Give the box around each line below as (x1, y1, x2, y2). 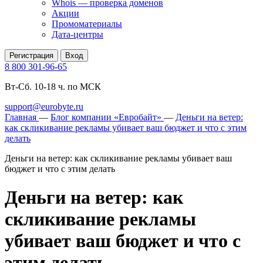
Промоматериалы (52, 19, 122, 29)
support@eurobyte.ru (5, 102, 83, 112)
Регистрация (9, 51, 53, 60)
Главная (5, 112, 36, 122)
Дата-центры (52, 29, 103, 39)
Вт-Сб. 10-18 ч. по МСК (5, 82, 101, 92)
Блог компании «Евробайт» (50, 112, 161, 122)
